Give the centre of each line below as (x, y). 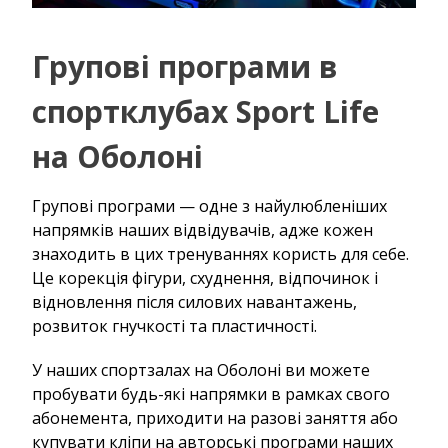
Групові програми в (185, 66)
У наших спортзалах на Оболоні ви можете (201, 369)
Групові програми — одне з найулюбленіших (209, 205)
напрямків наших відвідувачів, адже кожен (202, 229)
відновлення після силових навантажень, (194, 301)
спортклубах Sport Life (205, 111)
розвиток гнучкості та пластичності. (174, 325)
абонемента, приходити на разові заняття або (215, 417)
